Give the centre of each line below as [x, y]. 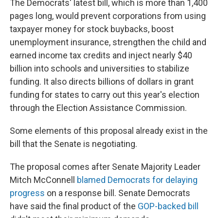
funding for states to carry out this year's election [105, 95]
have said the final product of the [74, 206]
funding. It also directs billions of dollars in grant [102, 82]
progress [27, 193]
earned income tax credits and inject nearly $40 [101, 55]
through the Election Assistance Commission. [98, 108]
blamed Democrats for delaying [137, 180]
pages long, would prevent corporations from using [108, 16]
